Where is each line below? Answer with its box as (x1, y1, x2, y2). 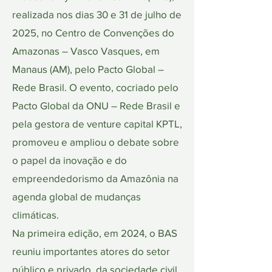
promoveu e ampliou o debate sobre (12, 136, 179, 148)
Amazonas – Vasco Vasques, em (12, 45, 160, 56)
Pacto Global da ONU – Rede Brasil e (12, 100, 180, 111)
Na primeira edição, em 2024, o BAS (12, 227, 177, 239)
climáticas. (12, 209, 59, 220)
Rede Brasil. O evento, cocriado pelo (12, 81, 178, 93)
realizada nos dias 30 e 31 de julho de (12, 8, 182, 20)
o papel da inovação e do (12, 154, 127, 166)
